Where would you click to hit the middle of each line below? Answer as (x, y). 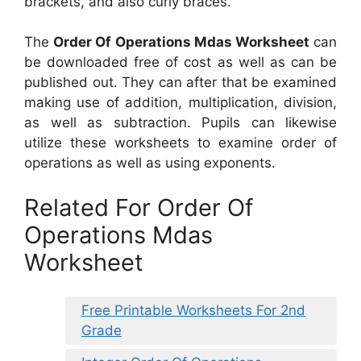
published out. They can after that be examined (180, 83)
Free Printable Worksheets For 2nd (193, 311)
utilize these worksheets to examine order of (180, 143)
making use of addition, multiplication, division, (180, 103)
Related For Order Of (139, 207)
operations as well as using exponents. (150, 163)
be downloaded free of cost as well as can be (180, 62)
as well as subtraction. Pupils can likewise (180, 123)
